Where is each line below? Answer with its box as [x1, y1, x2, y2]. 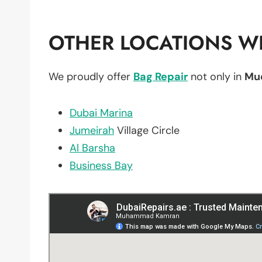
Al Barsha [70, 140, 115, 155]
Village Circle [114, 123, 180, 137]
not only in [188, 69, 244, 84]
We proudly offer [49, 69, 133, 84]
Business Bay [70, 158, 133, 173]
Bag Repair [133, 69, 188, 84]
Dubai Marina [70, 105, 133, 120]
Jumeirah [70, 123, 114, 137]
